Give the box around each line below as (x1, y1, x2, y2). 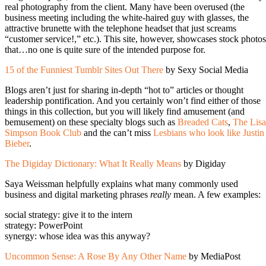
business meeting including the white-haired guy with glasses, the (5, 12, 249, 23)
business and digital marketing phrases (5, 189, 150, 199)
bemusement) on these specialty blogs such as (5, 116, 178, 127)
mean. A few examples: (171, 189, 261, 199)
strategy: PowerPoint (5, 220, 83, 230)
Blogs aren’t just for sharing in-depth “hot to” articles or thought (5, 84, 243, 95)
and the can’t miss (81, 127, 153, 138)
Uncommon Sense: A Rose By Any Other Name (5, 251, 186, 261)
